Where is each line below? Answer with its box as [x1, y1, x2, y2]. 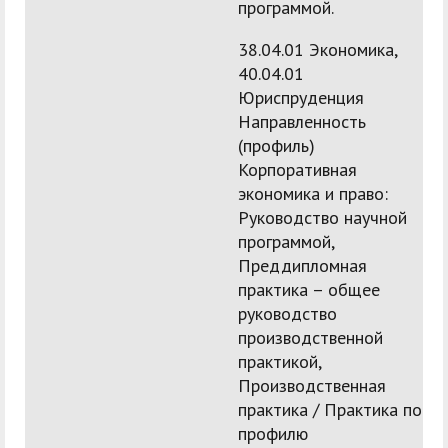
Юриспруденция [238, 86, 364, 110]
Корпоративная [238, 158, 357, 182]
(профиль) [238, 134, 315, 158]
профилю [238, 422, 308, 446]
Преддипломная [238, 254, 367, 278]
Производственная [238, 374, 386, 398]
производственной [238, 326, 383, 350]
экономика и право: [238, 182, 388, 206]
